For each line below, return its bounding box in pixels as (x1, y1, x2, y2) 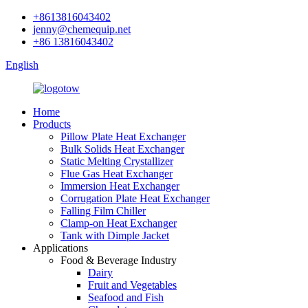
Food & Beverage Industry (60, 254, 177, 266)
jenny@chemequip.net (33, 23, 131, 35)
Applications (33, 242, 88, 254)
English (5, 59, 38, 71)
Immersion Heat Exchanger (60, 180, 179, 192)
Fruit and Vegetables (88, 279, 177, 291)
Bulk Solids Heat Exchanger (60, 143, 184, 155)
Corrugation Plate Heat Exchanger (60, 192, 210, 204)
